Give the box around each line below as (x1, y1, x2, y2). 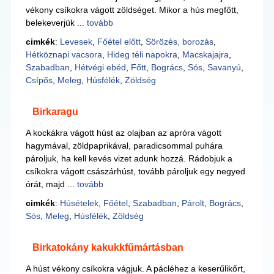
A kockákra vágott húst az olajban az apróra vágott (25, 128, 221, 138)
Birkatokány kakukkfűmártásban (32, 242, 183, 253)
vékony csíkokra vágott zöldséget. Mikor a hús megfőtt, (25, 5, 239, 15)
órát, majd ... (25, 179, 77, 189)
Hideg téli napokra (106, 50, 177, 59)
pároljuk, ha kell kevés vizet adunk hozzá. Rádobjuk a (25, 154, 232, 163)
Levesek (59, 37, 92, 46)
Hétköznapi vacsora (25, 50, 102, 59)
